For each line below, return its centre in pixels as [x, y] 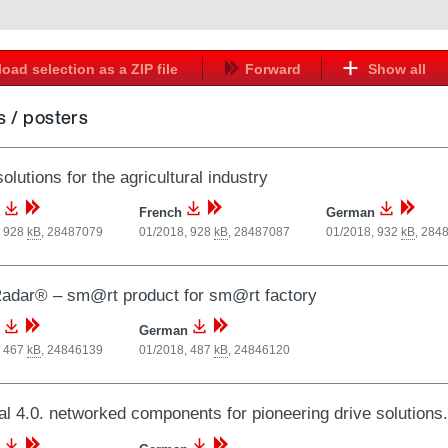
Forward [272, 68]
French [160, 213]
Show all [394, 68]
